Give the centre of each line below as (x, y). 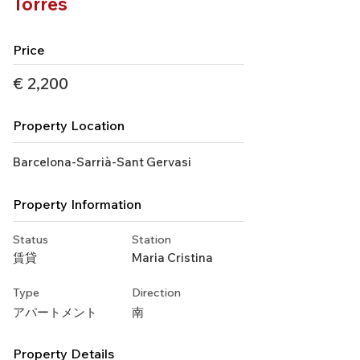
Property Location (69, 125)
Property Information (77, 204)
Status (31, 239)
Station (151, 239)
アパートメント (55, 312)
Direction (156, 292)
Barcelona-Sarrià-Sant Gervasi (102, 162)
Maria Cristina (172, 258)
